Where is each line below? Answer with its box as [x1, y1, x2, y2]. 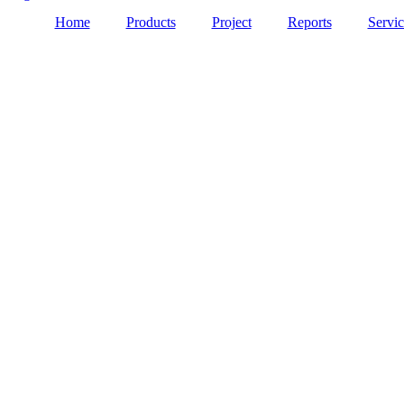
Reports [287, 14, 332, 30]
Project [211, 14, 252, 30]
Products [125, 14, 176, 30]
